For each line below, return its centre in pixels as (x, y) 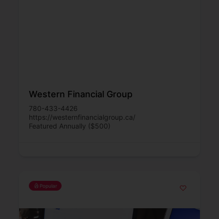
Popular (48, 186)
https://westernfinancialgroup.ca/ (82, 117)
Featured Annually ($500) (70, 126)
